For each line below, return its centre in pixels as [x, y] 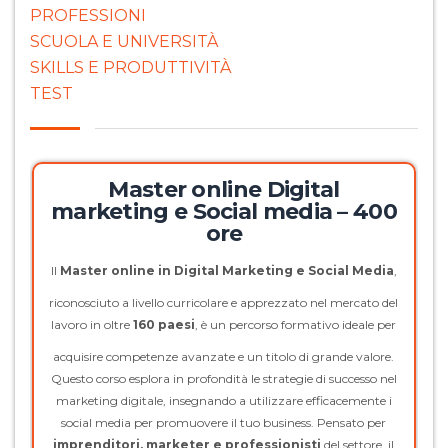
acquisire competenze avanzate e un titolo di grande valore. [224, 357]
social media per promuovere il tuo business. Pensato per [224, 423]
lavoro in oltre [92, 325]
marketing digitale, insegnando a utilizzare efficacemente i [223, 401]
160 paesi [164, 325]
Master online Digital [224, 190]
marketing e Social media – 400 [223, 212]
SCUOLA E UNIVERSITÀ [124, 42]
